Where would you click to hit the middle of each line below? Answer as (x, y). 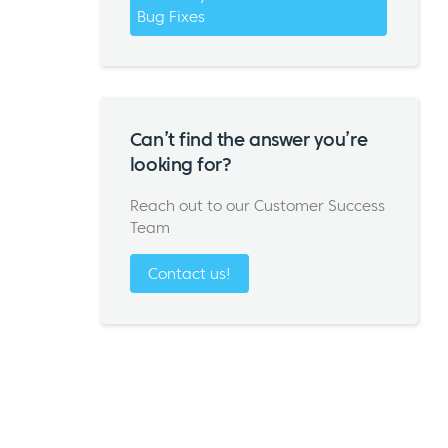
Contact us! (189, 274)
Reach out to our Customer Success (257, 206)
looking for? (180, 164)
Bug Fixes (171, 17)
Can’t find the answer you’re (248, 139)
